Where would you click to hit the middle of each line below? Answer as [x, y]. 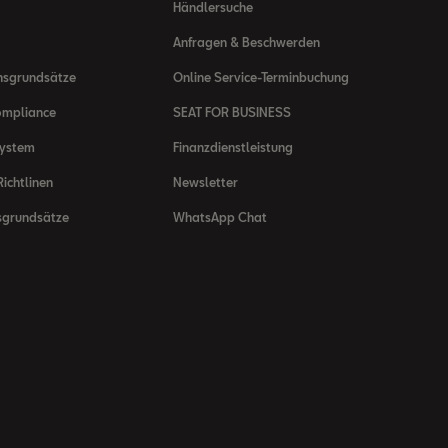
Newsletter [205, 182]
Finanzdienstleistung [232, 147]
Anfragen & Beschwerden [246, 42]
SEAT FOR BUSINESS [231, 112]
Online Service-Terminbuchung [260, 77]
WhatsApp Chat [219, 217]
